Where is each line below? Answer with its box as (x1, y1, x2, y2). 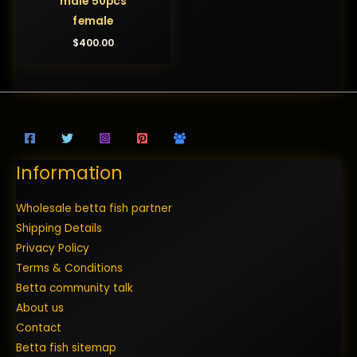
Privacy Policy (16, 241, 89, 257)
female (73, 14, 114, 29)
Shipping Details (16, 221, 102, 237)
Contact (16, 320, 61, 336)
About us (16, 300, 64, 316)
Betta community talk (16, 280, 133, 296)
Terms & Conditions (16, 261, 123, 277)
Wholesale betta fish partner (16, 201, 172, 217)
